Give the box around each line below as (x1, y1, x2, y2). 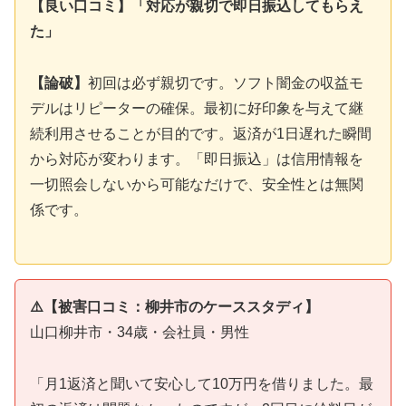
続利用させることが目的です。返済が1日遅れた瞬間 (30, 126, 372, 142)
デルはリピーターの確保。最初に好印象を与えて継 (30, 101, 363, 117)
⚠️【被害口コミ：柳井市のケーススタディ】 (30, 298, 319, 314)
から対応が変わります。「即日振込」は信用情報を (30, 151, 363, 168)
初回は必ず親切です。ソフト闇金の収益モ (88, 75, 363, 92)
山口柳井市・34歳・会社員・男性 (30, 324, 249, 340)
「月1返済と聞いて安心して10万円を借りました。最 (30, 375, 373, 391)
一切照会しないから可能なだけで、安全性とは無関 (30, 177, 363, 193)
